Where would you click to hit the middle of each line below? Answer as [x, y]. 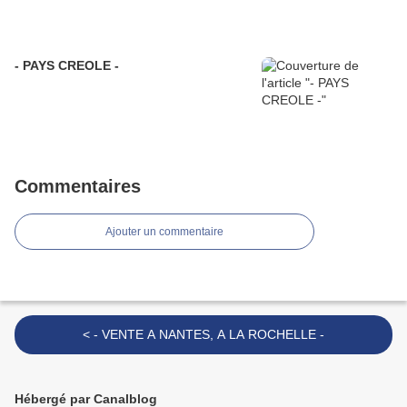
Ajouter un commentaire [164, 232]
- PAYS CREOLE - [67, 66]
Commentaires [78, 187]
